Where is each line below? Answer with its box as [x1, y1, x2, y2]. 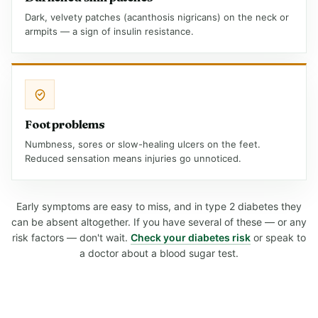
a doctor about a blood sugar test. [79, 247, 238, 259]
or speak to [251, 231, 306, 243]
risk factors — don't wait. [12, 231, 131, 243]
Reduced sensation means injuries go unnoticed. [25, 153, 241, 164]
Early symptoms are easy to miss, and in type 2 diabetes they [16, 200, 302, 212]
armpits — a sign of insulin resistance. [25, 26, 194, 37]
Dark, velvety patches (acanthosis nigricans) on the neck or [25, 11, 289, 23]
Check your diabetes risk [131, 231, 251, 243]
